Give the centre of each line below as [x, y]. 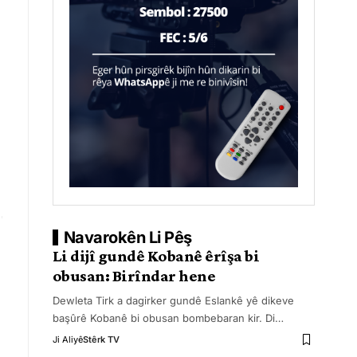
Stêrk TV [101, 339]
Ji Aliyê [67, 339]
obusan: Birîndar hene [134, 276]
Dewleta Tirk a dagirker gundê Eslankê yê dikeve [173, 300]
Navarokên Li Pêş [127, 237]
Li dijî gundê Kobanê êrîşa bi [156, 256]
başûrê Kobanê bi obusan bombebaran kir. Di [163, 318]
